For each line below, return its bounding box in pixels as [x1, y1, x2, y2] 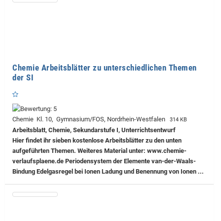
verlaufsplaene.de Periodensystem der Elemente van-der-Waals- [12, 157, 196, 165]
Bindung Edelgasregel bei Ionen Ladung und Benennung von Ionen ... [12, 167, 204, 175]
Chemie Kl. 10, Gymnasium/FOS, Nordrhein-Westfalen [12, 115, 168, 123]
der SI [12, 72, 34, 82]
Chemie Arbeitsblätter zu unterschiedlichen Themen [12, 62, 197, 73]
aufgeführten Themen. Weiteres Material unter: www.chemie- [12, 147, 186, 154]
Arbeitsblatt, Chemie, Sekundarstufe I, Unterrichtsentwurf [12, 126, 176, 134]
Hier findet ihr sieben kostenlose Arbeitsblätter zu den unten [12, 136, 182, 144]
